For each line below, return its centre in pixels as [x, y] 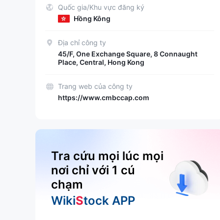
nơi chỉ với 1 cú [93, 170]
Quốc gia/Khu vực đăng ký [101, 7]
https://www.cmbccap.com [104, 97]
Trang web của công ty [95, 86]
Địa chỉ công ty [82, 42]
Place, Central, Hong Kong [101, 62]
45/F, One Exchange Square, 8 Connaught [128, 54]
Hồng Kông [92, 18]
